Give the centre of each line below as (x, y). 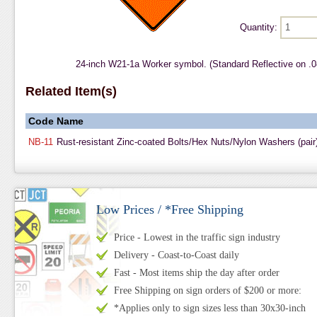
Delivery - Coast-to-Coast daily (176, 255)
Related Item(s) (71, 91)
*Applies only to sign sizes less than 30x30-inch (209, 308)
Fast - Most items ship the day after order (196, 273)
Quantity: (260, 27)
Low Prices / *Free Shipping (169, 209)
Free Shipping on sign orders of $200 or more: (207, 290)
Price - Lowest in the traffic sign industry (197, 237)
